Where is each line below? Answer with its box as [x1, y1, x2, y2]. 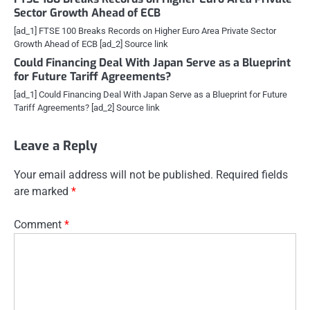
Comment [14, 218, 64, 232]
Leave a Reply [14, 137, 98, 155]
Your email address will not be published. [14, 168, 213, 182]
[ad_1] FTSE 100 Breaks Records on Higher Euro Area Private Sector [14, 26, 276, 37]
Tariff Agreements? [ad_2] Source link [14, 102, 160, 113]
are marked [14, 185, 71, 199]
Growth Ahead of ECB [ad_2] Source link [14, 39, 168, 50]
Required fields [216, 168, 288, 182]
